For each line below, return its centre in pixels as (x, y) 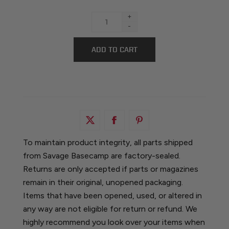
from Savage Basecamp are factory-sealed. (101, 156)
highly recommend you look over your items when (114, 222)
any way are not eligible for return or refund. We (110, 209)
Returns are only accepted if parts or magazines (110, 169)
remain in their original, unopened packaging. (103, 182)
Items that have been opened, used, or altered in (112, 196)
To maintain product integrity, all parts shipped (108, 143)
